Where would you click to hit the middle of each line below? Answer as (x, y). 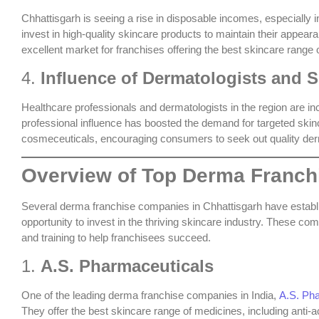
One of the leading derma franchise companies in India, (149, 295)
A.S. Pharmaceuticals (127, 266)
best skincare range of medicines (165, 310)
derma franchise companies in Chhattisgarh (161, 206)
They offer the (55, 310)
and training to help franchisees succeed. (116, 238)
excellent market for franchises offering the (121, 50)
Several (41, 206)
